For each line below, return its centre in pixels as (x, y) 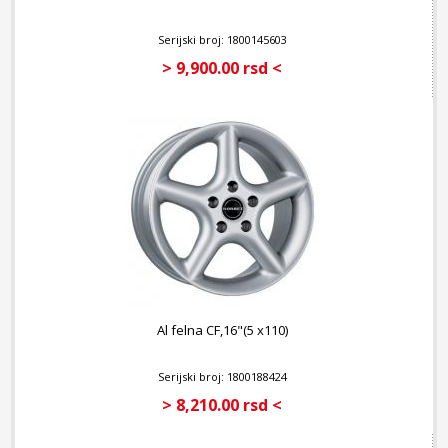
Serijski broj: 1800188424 (222, 376)
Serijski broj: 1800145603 (222, 39)
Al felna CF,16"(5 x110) (222, 330)
